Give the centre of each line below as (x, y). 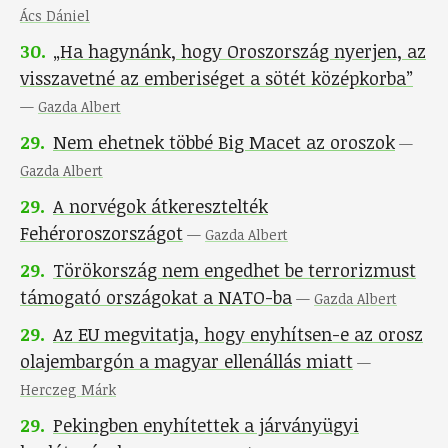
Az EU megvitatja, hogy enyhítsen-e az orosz (238, 334)
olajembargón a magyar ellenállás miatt (186, 361)
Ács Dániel (55, 16)
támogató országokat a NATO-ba (156, 297)
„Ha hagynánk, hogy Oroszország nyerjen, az (239, 51)
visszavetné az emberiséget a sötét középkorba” (216, 78)
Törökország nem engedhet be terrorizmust (234, 270)
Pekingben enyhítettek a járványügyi (206, 425)
